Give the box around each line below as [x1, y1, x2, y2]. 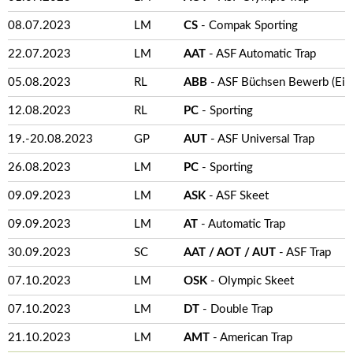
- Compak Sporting [198, 20, 298, 32]
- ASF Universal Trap [207, 133, 314, 145]
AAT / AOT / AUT [184, 247, 276, 258]
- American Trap [210, 332, 292, 344]
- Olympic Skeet [207, 275, 294, 287]
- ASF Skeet [206, 190, 269, 202]
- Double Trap [199, 303, 273, 315]
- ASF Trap [276, 247, 331, 258]
